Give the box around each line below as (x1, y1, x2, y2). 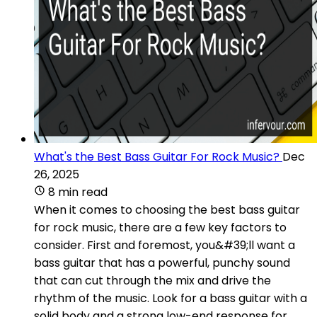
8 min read (48, 183, 108, 200)
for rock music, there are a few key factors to (34, 219, 287, 236)
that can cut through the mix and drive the (34, 272, 271, 289)
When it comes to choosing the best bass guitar (34, 201, 300, 218)
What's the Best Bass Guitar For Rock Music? (34, 148, 279, 165)
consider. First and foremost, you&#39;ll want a (34, 236, 295, 253)
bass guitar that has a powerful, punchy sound (34, 254, 290, 271)
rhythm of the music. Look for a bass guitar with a (34, 289, 307, 306)
